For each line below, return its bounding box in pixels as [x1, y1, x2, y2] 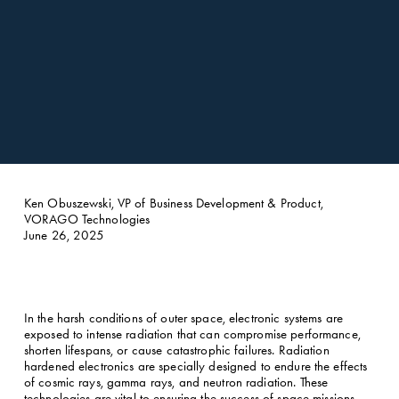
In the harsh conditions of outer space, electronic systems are [23, 310, 343, 326]
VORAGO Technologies [23, 211, 151, 227]
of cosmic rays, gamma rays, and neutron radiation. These [23, 374, 329, 390]
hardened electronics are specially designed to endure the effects [23, 358, 368, 374]
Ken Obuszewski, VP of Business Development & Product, [23, 195, 323, 211]
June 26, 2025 [23, 227, 105, 243]
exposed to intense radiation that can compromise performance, [23, 326, 361, 342]
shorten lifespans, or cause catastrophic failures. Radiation [23, 342, 330, 358]
